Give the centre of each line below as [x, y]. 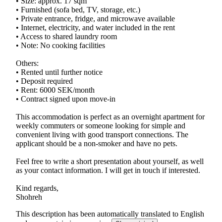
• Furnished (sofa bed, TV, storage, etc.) [78, 9]
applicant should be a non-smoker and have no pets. [97, 143]
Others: [27, 63]
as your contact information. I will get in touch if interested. [108, 170]
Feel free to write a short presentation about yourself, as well [110, 161]
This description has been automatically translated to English [110, 214]
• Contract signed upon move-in [66, 99]
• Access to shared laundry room [66, 36]
